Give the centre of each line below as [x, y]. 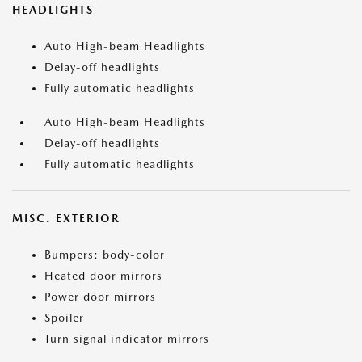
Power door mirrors [100, 297]
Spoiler [64, 318]
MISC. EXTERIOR [66, 219]
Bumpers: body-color [105, 255]
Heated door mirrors [103, 276]
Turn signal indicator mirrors [127, 339]
